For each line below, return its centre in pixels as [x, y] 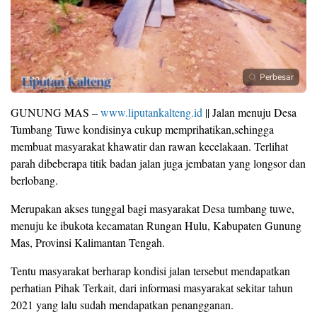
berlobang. [34, 180]
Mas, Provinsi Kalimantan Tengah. [88, 243]
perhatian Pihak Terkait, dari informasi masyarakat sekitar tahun [152, 288]
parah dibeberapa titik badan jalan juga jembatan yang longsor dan [158, 163]
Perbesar [277, 77]
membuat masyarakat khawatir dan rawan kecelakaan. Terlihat [149, 146]
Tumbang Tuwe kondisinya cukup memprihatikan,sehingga [142, 129]
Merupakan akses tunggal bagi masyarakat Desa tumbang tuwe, [152, 209]
